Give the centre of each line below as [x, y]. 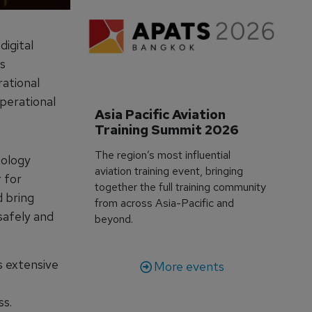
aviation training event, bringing [169, 171]
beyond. [114, 219]
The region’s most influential [163, 155]
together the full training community [181, 187]
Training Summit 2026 [167, 130]
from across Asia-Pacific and [165, 203]
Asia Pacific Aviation [162, 114]
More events [189, 266]
